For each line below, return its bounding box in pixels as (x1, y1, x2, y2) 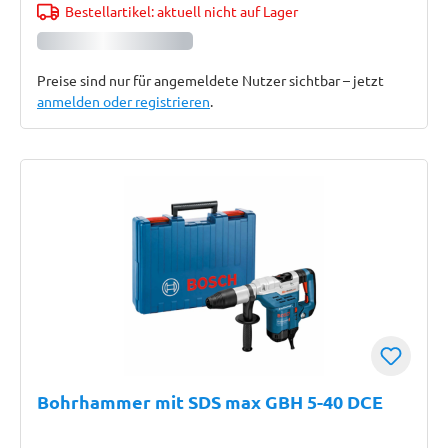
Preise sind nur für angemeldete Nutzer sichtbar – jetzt (37, 71, 384, 89)
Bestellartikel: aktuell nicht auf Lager (64, 2, 298, 20)
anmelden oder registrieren (37, 92, 210, 110)
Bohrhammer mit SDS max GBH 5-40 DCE (37, 390, 383, 413)
